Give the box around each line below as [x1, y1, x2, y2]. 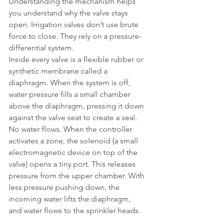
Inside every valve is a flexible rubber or [9, 55, 145, 64]
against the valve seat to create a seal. [9, 113, 139, 122]
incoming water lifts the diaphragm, [9, 194, 133, 203]
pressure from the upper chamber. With [9, 171, 146, 180]
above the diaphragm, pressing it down [9, 101, 146, 110]
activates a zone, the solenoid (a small [9, 136, 140, 145]
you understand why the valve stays [9, 8, 130, 17]
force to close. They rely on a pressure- [9, 31, 141, 41]
